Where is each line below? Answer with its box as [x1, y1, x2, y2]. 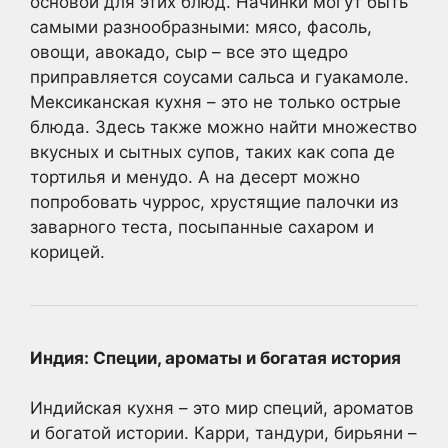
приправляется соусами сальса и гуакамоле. [30, 66, 409, 87]
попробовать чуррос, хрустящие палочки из [30, 191, 398, 212]
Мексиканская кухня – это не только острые [30, 91, 401, 112]
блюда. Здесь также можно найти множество [30, 116, 417, 137]
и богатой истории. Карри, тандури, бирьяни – [30, 423, 417, 443]
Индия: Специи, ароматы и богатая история [30, 347, 401, 368]
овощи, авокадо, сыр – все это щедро [30, 41, 348, 62]
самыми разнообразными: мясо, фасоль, [30, 16, 372, 37]
